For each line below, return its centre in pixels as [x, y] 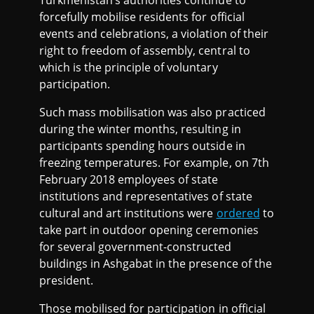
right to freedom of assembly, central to [145, 51]
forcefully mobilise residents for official [142, 17]
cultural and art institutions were [128, 213]
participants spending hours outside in [142, 146]
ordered [238, 213]
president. [67, 281]
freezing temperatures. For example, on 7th [154, 163]
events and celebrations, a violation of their [154, 34]
